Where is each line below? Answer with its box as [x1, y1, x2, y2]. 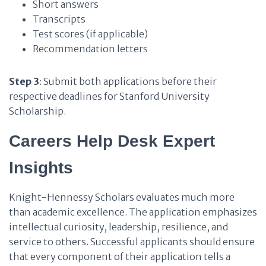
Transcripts [33, 13, 85, 25]
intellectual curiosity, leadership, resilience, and [9, 221, 228, 233]
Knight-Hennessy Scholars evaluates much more [9, 191, 235, 203]
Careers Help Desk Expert [9, 132, 215, 150]
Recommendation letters [33, 43, 148, 55]
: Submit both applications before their [39, 75, 217, 87]
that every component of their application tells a [9, 251, 230, 262]
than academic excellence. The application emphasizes [9, 206, 257, 218]
